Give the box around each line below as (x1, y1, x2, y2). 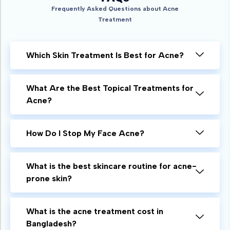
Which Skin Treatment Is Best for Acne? (26, 50, 184, 60)
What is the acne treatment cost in (26, 206, 163, 216)
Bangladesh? (26, 218, 76, 228)
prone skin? (26, 173, 72, 183)
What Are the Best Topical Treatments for (26, 83, 194, 93)
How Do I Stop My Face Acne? (26, 128, 144, 138)
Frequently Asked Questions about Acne (51, 5, 179, 12)
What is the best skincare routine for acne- (26, 161, 197, 171)
